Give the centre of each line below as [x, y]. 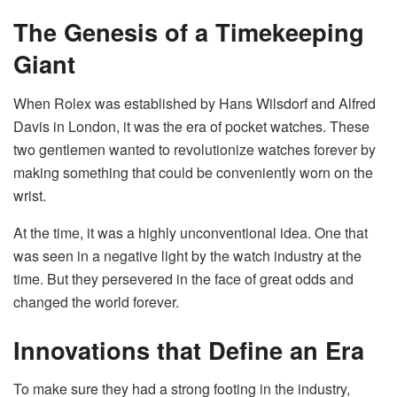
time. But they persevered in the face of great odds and [183, 279]
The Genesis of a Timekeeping [189, 32]
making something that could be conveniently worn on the [193, 173]
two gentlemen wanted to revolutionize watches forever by [195, 150]
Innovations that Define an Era [189, 349]
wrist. [31, 196]
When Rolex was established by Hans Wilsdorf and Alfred [195, 104]
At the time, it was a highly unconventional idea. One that [191, 233]
